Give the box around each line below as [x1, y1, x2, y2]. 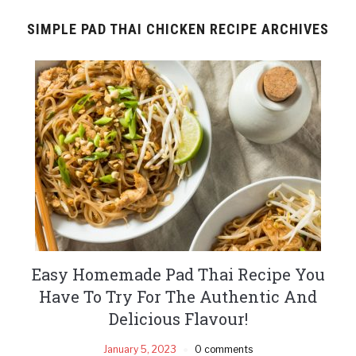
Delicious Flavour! [108, 308, 248, 329]
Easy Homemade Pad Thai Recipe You [31, 263, 325, 284]
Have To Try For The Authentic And [39, 285, 317, 307]
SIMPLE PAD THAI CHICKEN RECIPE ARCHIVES [27, 20, 329, 37]
